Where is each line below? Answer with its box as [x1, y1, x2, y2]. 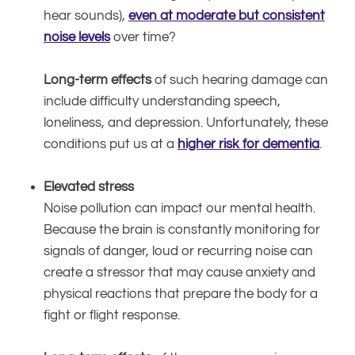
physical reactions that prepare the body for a [44, 286, 318, 301]
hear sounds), [44, 8, 128, 23]
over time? [110, 29, 176, 44]
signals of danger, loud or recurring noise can [44, 243, 313, 258]
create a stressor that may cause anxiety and [44, 265, 315, 280]
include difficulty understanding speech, [44, 94, 281, 109]
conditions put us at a [44, 136, 177, 151]
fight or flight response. [44, 307, 180, 323]
